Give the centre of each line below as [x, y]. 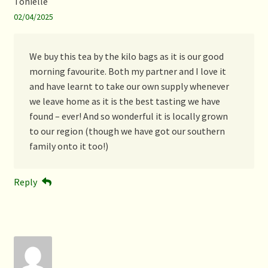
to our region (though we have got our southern [127, 131]
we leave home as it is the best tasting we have [124, 101]
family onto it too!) [68, 146]
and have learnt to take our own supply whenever [129, 86]
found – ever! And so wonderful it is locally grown [128, 116]
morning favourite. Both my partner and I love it [127, 71]
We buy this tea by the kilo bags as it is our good [126, 56]
